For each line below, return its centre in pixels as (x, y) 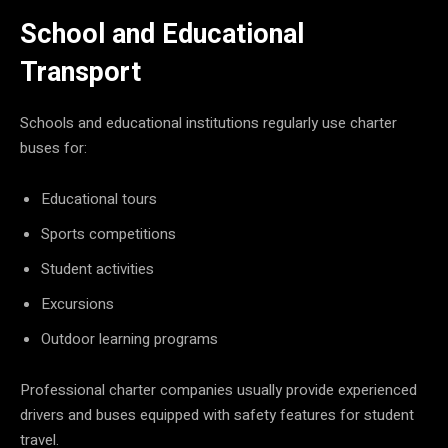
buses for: (53, 147)
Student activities (97, 268)
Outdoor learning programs (129, 338)
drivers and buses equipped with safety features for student (217, 414)
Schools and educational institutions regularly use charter (208, 122)
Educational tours (99, 198)
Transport (80, 71)
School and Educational (162, 33)
